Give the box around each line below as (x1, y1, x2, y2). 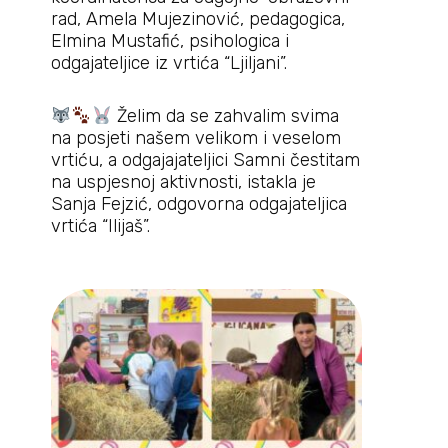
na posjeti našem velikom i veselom (50, 127, 341, 149)
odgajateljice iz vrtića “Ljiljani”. (50, 51, 287, 74)
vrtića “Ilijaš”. (50, 215, 150, 237)
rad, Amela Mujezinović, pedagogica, (50, 7, 345, 30)
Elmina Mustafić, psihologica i (50, 29, 289, 52)
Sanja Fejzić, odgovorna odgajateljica (50, 193, 347, 215)
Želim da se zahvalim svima (112, 105, 340, 127)
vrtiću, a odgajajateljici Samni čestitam (50, 149, 360, 171)
